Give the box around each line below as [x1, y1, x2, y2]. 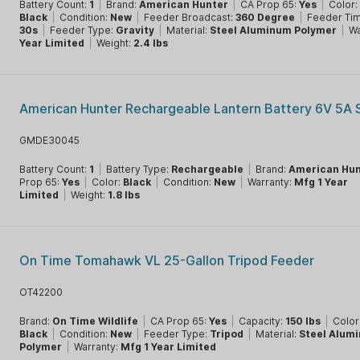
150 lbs [285, 315, 321, 327]
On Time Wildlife [52, 315, 139, 327]
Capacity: [239, 315, 286, 327]
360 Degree [235, 11, 296, 23]
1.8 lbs [108, 189, 141, 201]
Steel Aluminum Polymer [210, 24, 337, 36]
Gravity [116, 24, 155, 36]
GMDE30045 [19, 134, 80, 146]
